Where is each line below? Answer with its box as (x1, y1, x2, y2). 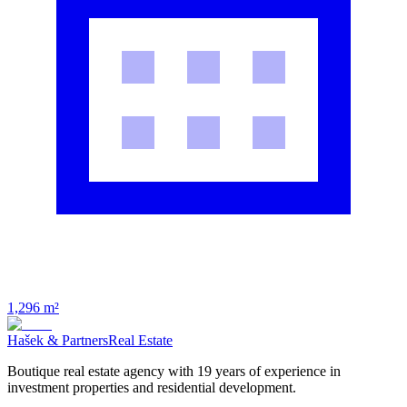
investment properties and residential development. (7, 380, 296, 396)
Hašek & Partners (7, 333, 108, 349)
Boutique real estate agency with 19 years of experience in (7, 363, 341, 380)
